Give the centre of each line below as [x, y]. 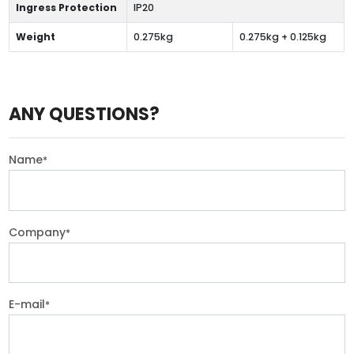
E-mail [27, 305]
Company [38, 232]
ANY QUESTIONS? [85, 114]
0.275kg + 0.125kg [282, 36]
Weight [35, 36]
